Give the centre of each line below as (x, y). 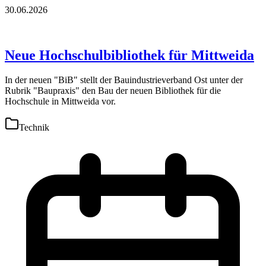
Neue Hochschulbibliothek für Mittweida (129, 55)
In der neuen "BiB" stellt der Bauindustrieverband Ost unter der (124, 80)
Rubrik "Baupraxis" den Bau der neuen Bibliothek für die (113, 91)
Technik (34, 128)
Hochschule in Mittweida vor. (60, 102)
